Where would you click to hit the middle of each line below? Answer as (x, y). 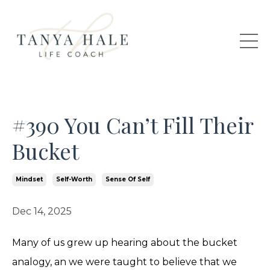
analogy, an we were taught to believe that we (124, 262)
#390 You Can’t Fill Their (133, 124)
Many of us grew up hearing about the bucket (125, 242)
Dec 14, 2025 (42, 211)
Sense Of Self (128, 179)
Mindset (29, 179)
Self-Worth (74, 179)
